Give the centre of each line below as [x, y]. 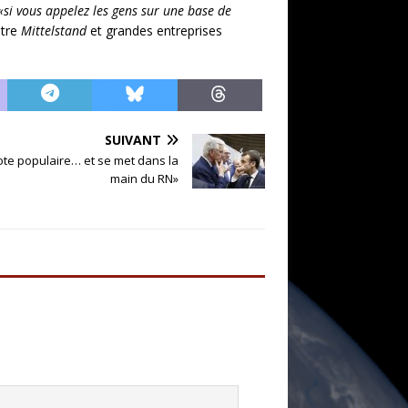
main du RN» [144, 178]
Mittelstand [54, 30]
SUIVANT [133, 139]
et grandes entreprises [154, 30]
